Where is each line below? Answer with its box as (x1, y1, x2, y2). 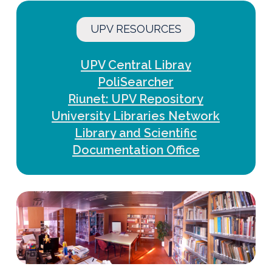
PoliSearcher (98, 75, 174, 90)
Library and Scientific (75, 126, 197, 141)
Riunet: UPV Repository (68, 92, 204, 107)
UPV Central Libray (80, 58, 191, 73)
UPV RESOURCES (90, 22, 182, 36)
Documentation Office (72, 143, 200, 158)
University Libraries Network (52, 109, 220, 124)
